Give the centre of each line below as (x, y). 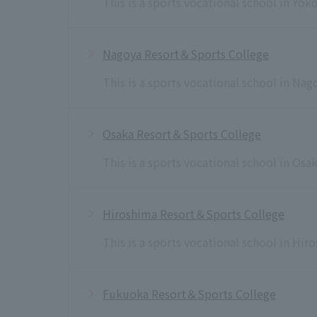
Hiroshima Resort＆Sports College (194, 213)
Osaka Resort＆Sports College (182, 133)
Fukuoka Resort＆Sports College (189, 293)
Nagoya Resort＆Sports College (186, 53)
